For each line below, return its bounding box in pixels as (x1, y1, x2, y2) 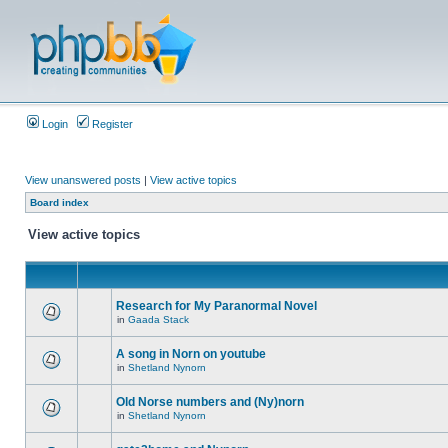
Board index (30, 197, 89, 208)
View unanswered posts (25, 174, 141, 186)
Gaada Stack (128, 314, 189, 325)
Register (89, 118, 133, 130)
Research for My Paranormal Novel (116, 299, 317, 313)
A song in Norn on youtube (116, 347, 266, 361)
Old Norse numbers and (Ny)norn (116, 395, 304, 409)
